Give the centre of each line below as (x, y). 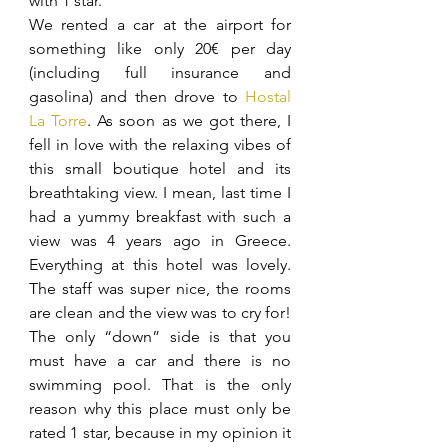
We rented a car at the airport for (160, 24)
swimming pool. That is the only (160, 384)
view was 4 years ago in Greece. (160, 240)
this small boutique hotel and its (160, 168)
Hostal (268, 96)
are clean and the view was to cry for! (160, 312)
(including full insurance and (160, 72)
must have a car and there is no (160, 360)
